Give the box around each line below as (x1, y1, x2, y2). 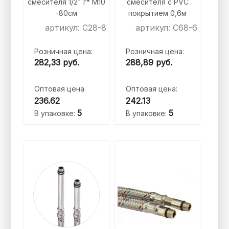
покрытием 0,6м (128, 9, 187, 18)
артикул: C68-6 (135, 22, 198, 33)
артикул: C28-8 (45, 22, 106, 33)
